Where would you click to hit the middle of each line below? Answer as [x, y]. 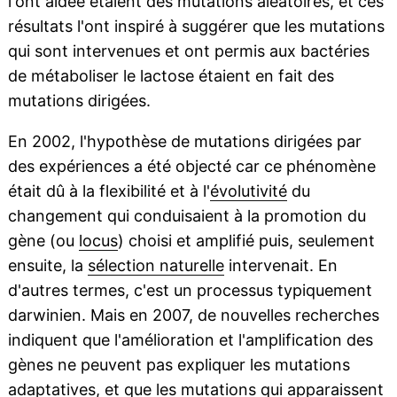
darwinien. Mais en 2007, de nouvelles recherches [193, 315]
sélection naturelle [156, 266]
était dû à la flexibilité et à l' [109, 191]
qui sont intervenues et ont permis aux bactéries [188, 51]
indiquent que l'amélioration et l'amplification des [190, 340]
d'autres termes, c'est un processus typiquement [190, 291]
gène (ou [43, 241]
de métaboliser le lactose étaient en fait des [171, 76]
